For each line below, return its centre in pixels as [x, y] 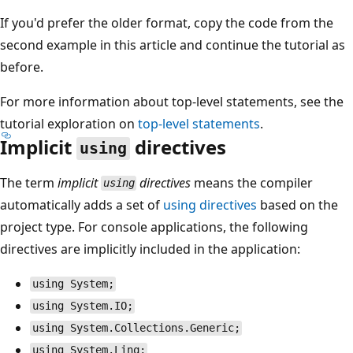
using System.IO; [82, 306]
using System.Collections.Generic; [136, 328]
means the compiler [252, 182]
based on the [297, 204]
